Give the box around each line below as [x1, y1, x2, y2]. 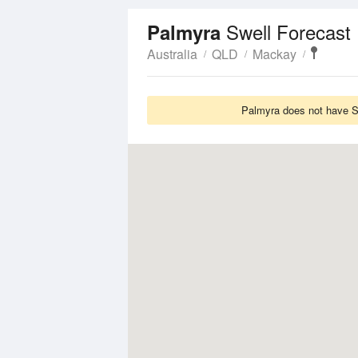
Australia [147, 45, 197, 63]
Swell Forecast [226, 18, 351, 46]
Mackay [253, 45, 296, 63]
